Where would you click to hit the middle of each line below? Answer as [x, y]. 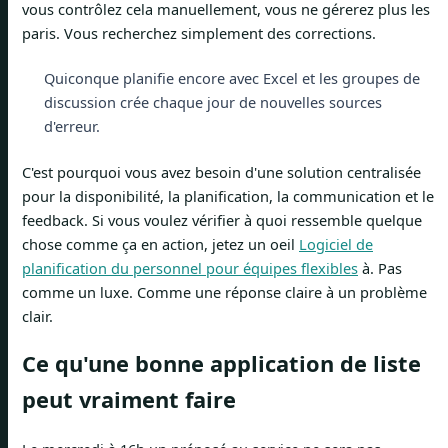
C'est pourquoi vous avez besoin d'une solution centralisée [221, 172]
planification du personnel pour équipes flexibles [190, 268]
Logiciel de [336, 244]
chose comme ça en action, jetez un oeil [160, 244]
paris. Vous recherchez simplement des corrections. [199, 32]
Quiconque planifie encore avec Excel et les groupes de [231, 78]
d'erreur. [71, 126]
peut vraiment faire [129, 400]
